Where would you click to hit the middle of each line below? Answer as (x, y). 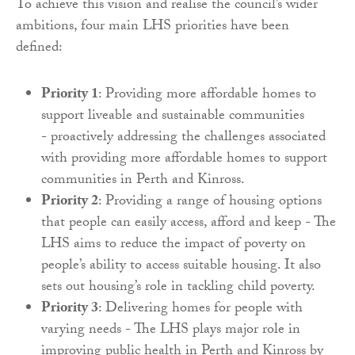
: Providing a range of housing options (210, 202)
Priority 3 (70, 309)
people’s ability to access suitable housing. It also (181, 266)
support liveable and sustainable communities (173, 116)
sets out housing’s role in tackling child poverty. (178, 288)
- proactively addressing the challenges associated (183, 138)
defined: (39, 48)
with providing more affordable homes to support (184, 159)
